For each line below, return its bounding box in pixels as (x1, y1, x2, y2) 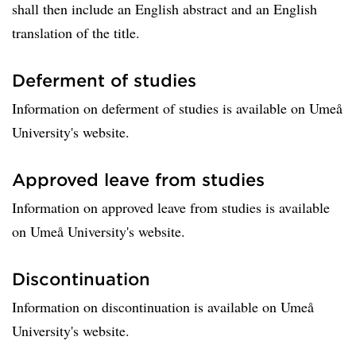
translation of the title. (12, 23, 140, 42)
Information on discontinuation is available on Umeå (12, 297, 314, 316)
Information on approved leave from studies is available (12, 198, 330, 217)
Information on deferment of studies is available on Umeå (12, 99, 342, 118)
